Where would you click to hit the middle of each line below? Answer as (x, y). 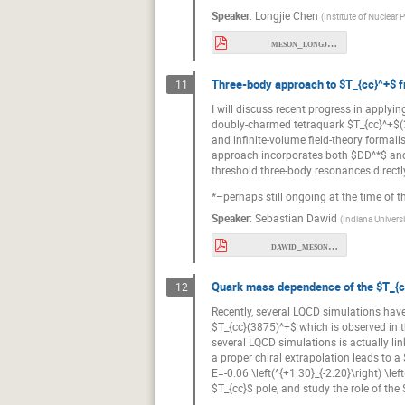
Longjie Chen (287, 15)
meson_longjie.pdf (332, 43)
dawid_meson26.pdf (333, 245)
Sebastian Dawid (296, 217)
